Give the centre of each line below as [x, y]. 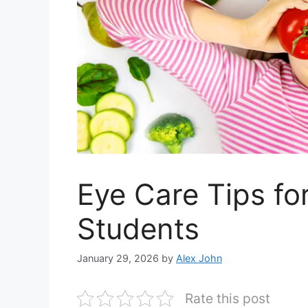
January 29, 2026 [118, 258]
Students [138, 228]
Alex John [199, 258]
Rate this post [228, 298]
